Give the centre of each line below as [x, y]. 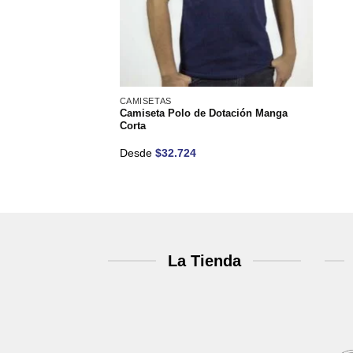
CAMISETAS [145, 100]
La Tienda [204, 261]
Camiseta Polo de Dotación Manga [203, 114]
